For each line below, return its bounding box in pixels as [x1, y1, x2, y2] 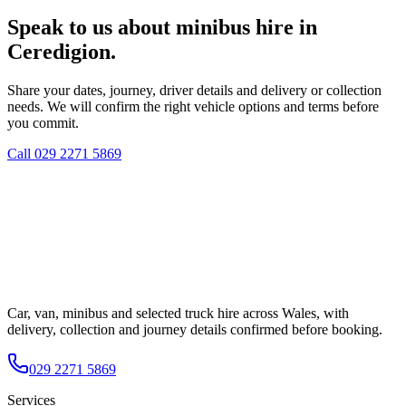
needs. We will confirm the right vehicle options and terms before [7, 99, 379, 115]
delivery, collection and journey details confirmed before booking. [7, 321, 382, 337]
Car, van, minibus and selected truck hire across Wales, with [7, 304, 349, 321]
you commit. [7, 115, 79, 131]
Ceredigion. [7, 40, 116, 64]
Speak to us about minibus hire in [7, 15, 317, 40]
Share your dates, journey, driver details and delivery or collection [7, 82, 382, 99]
